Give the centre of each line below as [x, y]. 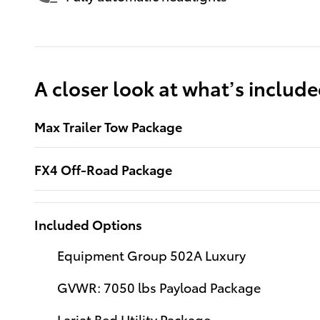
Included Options [88, 224]
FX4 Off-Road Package [103, 169]
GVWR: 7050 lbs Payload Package [159, 286]
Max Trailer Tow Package [108, 126]
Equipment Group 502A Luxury [151, 254]
